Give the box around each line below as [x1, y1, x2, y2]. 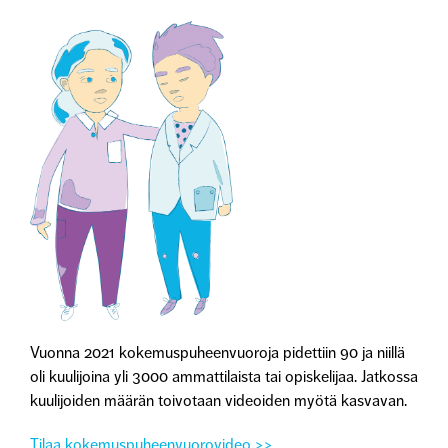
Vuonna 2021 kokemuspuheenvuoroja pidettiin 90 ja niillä [29, 343, 405, 364]
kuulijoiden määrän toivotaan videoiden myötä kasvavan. [29, 391, 407, 412]
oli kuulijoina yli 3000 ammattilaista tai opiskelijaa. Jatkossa [29, 367, 418, 388]
